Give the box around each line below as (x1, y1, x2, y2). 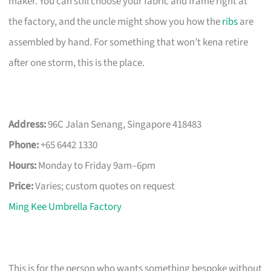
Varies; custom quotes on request (33, 178, 175, 194)
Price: (8, 178, 34, 194)
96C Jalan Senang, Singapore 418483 (46, 117, 202, 132)
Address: (8, 117, 47, 132)
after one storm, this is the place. (8, 55, 145, 70)
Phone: (8, 137, 39, 152)
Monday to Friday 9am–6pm (36, 158, 156, 173)
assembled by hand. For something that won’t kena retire (8, 34, 249, 50)
